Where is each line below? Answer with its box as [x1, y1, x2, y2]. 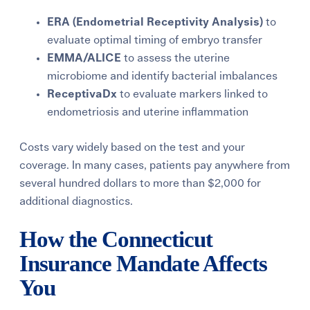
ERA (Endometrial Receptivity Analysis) [47, 16, 264, 28]
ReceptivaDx [47, 88, 118, 100]
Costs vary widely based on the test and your [19, 141, 246, 153]
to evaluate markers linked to [117, 88, 268, 100]
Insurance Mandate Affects [19, 250, 268, 276]
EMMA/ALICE [47, 52, 122, 64]
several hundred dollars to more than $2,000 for [19, 177, 262, 189]
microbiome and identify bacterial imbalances [47, 70, 278, 82]
